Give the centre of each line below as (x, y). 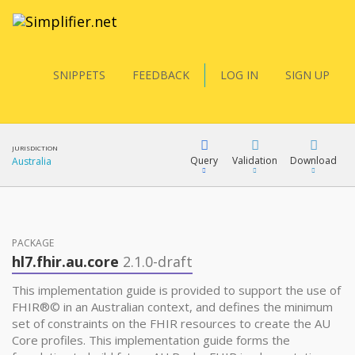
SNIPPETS (79, 75)
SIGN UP (307, 75)
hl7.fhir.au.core (67, 261)
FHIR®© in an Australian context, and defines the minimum (172, 307)
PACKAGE (33, 243)
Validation (255, 160)
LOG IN (239, 75)
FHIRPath (71, 330)
